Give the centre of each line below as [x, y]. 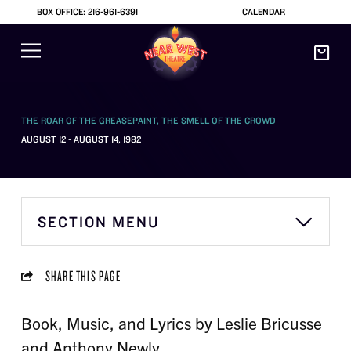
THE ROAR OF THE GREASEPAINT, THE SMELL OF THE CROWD [148, 120]
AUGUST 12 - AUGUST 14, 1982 [81, 139]
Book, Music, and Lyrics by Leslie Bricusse [171, 323]
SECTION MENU [98, 222]
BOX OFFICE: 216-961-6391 [87, 11]
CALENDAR [263, 11]
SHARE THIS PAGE [83, 276]
